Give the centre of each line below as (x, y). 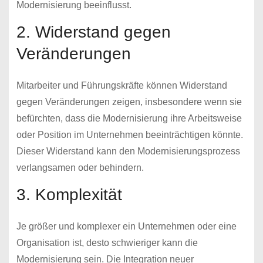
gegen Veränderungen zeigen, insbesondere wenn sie (129, 102)
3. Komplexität (69, 194)
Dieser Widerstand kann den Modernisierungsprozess (128, 151)
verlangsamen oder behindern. (80, 167)
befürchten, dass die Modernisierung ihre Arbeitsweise (129, 118)
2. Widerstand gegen (93, 32)
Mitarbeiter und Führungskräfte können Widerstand (122, 85)
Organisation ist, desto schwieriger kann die (107, 242)
